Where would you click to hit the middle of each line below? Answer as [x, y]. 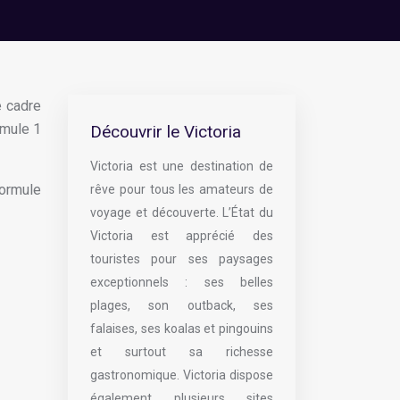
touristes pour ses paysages [182, 259]
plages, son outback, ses [182, 305]
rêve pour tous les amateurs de [182, 189]
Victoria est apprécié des [182, 236]
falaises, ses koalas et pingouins [182, 329]
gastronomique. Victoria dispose [182, 375]
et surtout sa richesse [182, 352]
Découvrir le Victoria [166, 132]
